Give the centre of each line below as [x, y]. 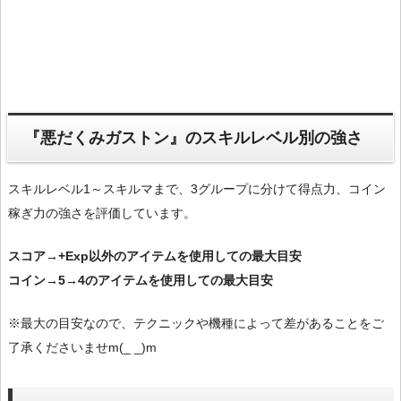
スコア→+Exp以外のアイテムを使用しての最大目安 [155, 256]
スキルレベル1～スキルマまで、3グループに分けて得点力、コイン [197, 188]
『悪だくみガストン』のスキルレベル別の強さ [194, 138]
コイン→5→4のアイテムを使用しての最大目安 [141, 280]
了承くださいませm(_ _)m [82, 347]
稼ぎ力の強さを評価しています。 [102, 213]
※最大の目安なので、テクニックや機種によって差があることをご [196, 323]
